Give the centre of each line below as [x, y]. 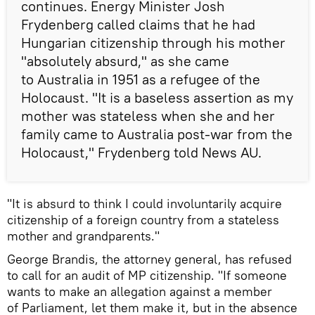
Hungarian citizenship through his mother [153, 42]
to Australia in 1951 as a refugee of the [141, 79]
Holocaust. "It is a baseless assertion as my [157, 97]
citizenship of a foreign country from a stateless [143, 219]
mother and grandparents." [83, 236]
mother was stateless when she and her [148, 115]
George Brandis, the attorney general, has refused [149, 259]
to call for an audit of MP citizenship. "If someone [147, 275]
